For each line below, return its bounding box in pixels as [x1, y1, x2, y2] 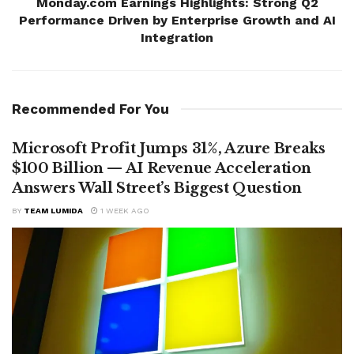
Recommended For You [12, 100, 169, 117]
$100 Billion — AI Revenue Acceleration [12, 159, 311, 177]
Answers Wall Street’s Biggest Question [12, 179, 302, 197]
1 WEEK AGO [98, 205, 149, 215]
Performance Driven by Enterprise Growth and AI [18, 12, 336, 28]
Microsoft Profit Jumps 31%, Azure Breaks [12, 139, 326, 157]
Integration [141, 29, 213, 45]
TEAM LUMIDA [24, 205, 83, 215]
